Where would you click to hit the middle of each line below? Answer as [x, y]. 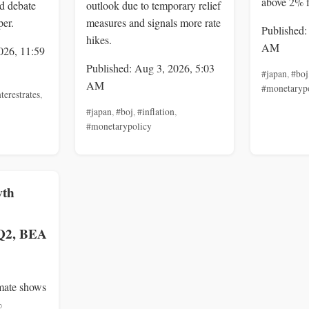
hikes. [99, 40]
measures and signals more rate [153, 23]
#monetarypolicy [119, 127]
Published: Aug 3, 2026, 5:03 [150, 68]
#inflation [156, 112]
